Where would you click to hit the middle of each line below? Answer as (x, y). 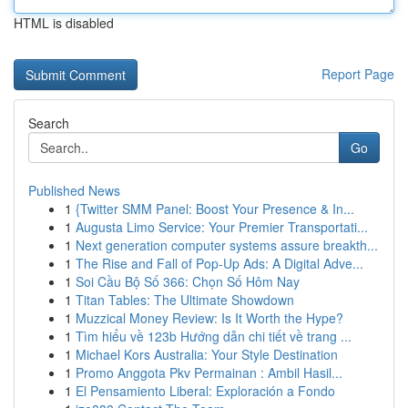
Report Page (358, 74)
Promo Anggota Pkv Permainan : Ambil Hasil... (209, 372)
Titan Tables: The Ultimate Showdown (185, 300)
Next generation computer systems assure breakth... (227, 245)
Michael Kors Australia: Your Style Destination (207, 354)
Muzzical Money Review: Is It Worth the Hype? (209, 318)
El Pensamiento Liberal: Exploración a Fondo (205, 391)
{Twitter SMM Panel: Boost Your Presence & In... (215, 209)
